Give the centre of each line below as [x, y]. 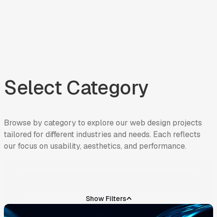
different [60, 146]
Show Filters [106, 210]
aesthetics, [103, 157]
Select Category [76, 99]
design [159, 134]
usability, [66, 157]
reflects [187, 146]
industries [94, 146]
